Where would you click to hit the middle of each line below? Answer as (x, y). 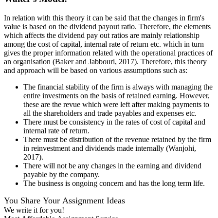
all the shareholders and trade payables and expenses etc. (110, 113)
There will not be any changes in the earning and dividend (112, 165)
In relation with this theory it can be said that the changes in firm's (104, 18)
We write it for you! (34, 210)
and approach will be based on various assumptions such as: (96, 70)
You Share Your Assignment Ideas (64, 200)
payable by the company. (62, 174)
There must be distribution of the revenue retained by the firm (117, 139)
